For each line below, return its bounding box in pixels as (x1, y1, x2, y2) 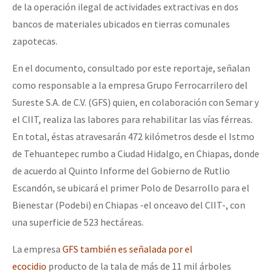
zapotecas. (12, 35, 57, 48)
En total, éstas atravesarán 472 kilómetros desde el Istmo (12, 130, 254, 143)
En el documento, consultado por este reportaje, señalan (12, 62, 250, 75)
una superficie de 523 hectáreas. (12, 216, 144, 229)
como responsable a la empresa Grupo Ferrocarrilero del (12, 79, 248, 92)
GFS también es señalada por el (62, 243, 193, 256)
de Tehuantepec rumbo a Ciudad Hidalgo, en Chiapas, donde (12, 147, 259, 160)
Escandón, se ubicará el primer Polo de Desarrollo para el (12, 182, 250, 194)
